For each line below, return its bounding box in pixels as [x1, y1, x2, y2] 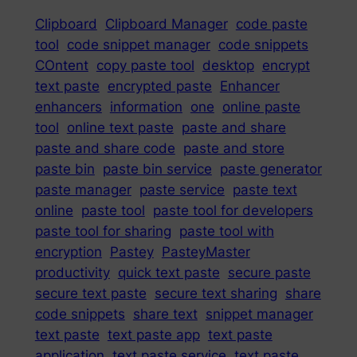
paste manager [34, 181, 131, 198]
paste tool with [178, 222, 274, 239]
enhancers [34, 98, 102, 115]
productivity [34, 264, 110, 280]
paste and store [182, 139, 284, 156]
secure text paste [34, 284, 147, 301]
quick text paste [117, 264, 220, 280]
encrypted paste [107, 77, 212, 94]
